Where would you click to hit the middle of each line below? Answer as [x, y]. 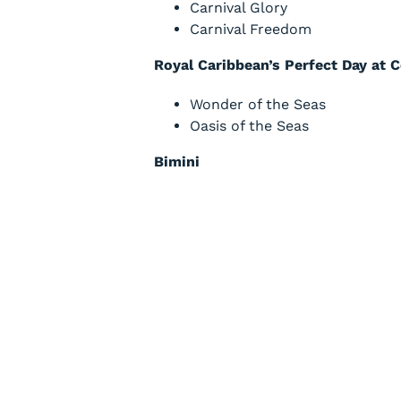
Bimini [177, 162]
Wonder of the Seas [258, 104]
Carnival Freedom [251, 29]
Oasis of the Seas [249, 126]
